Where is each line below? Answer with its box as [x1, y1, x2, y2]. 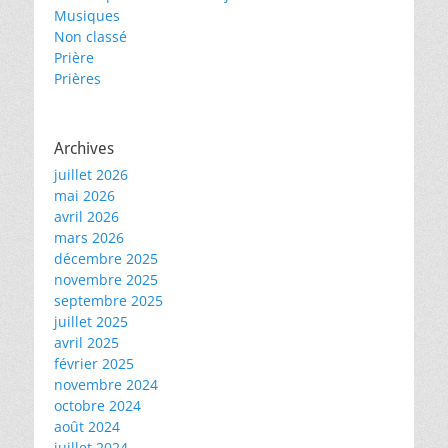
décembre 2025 [54, 249, 158, 268]
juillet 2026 [54, 165, 128, 184]
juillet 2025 [54, 312, 128, 331]
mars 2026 [54, 228, 124, 247]
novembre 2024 [54, 375, 158, 394]
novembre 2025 [54, 270, 158, 289]
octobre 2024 [54, 396, 141, 415]
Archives [54, 139, 114, 158]
